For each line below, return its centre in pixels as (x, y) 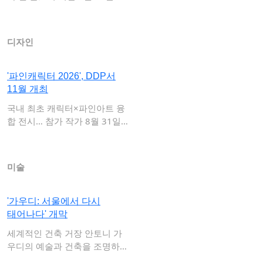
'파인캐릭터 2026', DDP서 (61, 76)
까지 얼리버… (34, 134)
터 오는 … (26, 9)
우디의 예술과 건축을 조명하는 (68, 246)
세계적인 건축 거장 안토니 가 (65, 233)
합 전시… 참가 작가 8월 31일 (64, 121)
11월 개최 (28, 89)
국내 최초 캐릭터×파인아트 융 (66, 108)
